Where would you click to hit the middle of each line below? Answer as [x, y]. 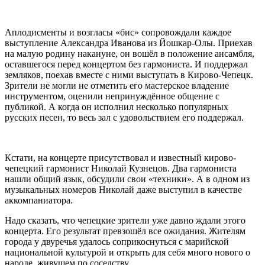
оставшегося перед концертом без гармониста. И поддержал [126, 64]
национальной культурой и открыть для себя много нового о [127, 252]
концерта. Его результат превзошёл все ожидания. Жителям [125, 231]
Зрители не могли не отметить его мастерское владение [117, 85]
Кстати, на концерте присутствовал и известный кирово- [120, 157]
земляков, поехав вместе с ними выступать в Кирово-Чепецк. [129, 75]
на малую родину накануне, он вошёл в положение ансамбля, [130, 53]
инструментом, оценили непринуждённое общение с [112, 96]
